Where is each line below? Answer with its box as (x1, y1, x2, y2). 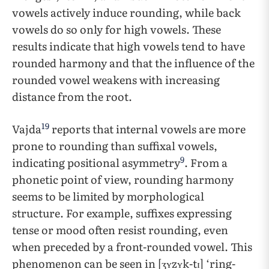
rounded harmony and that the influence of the (12, 55, 255, 71)
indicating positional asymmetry (12, 154, 180, 171)
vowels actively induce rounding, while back (12, 4, 241, 20)
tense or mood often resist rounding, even (12, 222, 228, 238)
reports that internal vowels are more (49, 121, 246, 137)
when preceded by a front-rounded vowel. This (12, 238, 252, 255)
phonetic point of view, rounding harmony (12, 171, 234, 187)
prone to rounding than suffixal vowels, (12, 138, 217, 154)
